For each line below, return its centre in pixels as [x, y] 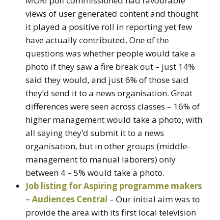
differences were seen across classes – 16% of [113, 106]
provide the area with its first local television [111, 212]
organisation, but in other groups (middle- [108, 146]
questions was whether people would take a [110, 53]
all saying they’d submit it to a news [95, 133]
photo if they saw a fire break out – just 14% [110, 66]
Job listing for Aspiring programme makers [114, 186]
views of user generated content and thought [112, 13]
